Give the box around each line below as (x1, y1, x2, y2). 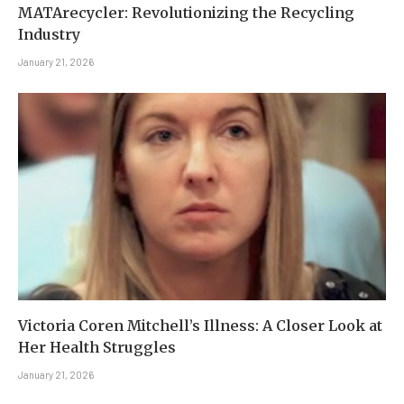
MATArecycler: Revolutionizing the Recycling (18, 4, 354, 23)
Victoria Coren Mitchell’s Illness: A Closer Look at (18, 316, 382, 335)
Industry (18, 25, 80, 44)
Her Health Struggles (18, 337, 176, 356)
